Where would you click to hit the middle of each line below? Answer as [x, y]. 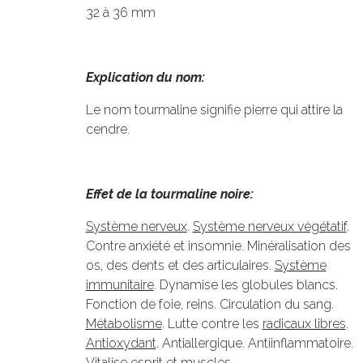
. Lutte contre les [212, 324]
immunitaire [120, 285]
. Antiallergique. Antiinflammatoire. [254, 343]
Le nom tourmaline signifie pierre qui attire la [214, 110]
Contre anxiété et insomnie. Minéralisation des [218, 246]
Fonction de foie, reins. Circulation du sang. [209, 304]
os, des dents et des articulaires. [180, 265]
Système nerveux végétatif [269, 226]
